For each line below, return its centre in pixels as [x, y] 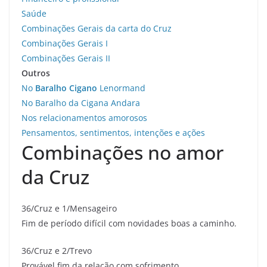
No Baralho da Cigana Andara [81, 103]
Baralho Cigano [66, 88]
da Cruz [55, 176]
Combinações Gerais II [66, 58]
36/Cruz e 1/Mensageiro [69, 208]
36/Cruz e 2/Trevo [57, 250]
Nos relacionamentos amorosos [84, 117]
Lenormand [121, 88]
